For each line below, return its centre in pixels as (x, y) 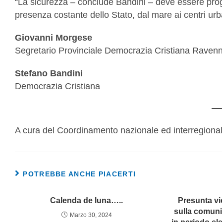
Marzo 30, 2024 (91, 215)
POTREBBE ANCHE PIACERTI (80, 174)
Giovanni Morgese (54, 38)
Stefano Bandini (49, 73)
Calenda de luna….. (87, 200)
